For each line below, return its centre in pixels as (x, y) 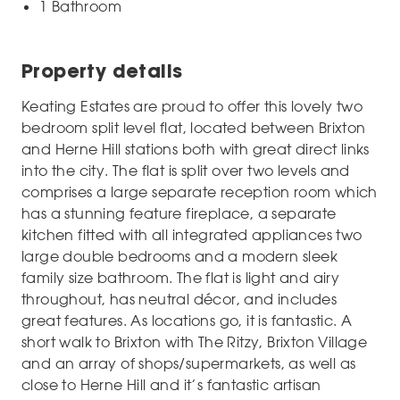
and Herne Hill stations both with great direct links (196, 150)
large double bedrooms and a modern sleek (179, 257)
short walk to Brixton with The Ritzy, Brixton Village (195, 342)
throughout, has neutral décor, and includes (179, 300)
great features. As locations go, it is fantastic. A (187, 321)
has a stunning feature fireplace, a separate (179, 214)
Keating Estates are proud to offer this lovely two (192, 107)
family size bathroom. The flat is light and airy (181, 278)
